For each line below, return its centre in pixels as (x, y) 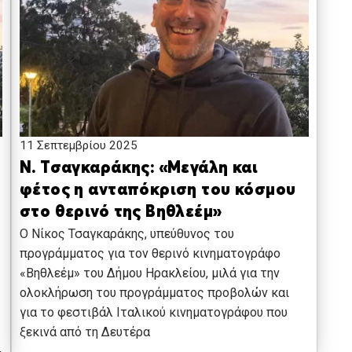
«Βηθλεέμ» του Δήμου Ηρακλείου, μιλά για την (149, 273)
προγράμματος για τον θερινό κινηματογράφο (150, 254)
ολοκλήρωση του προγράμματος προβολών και (154, 293)
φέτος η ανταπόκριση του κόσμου (158, 191)
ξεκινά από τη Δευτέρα (84, 332)
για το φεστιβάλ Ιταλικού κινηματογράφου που (153, 313)
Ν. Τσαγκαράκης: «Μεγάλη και (139, 169)
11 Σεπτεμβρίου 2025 (78, 146)
